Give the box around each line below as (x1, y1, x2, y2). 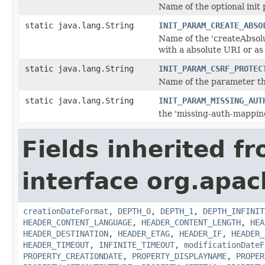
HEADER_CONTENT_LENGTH (141, 217, 241, 227)
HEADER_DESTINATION (23, 228, 108, 238)
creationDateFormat (23, 206, 108, 216)
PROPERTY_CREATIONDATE (23, 251, 122, 261)
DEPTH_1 (160, 206, 193, 216)
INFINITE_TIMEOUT (99, 240, 174, 250)
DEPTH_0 (118, 206, 151, 216)
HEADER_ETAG (118, 228, 170, 238)
